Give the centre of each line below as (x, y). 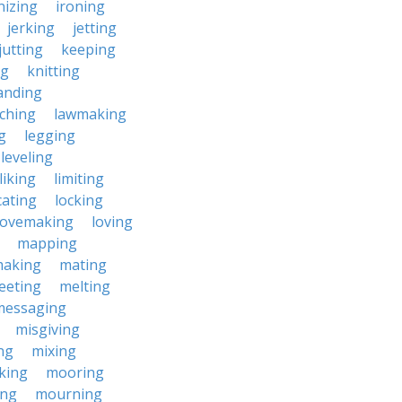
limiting (79, 179)
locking (79, 200)
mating (83, 265)
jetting (95, 28)
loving (112, 222)
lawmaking (90, 114)
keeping (88, 49)
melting (85, 286)
